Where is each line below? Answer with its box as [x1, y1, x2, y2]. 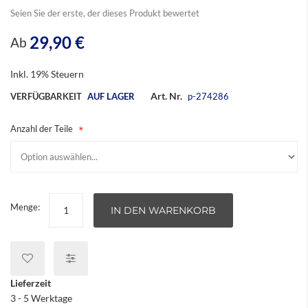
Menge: [10, 201, 40, 212]
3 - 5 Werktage [10, 292, 72, 304]
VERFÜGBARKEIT [10, 91, 82, 102]
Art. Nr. [151, 90, 182, 102]
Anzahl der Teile [10, 123, 73, 134]
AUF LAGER [87, 91, 135, 102]
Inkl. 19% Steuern [10, 68, 84, 80]
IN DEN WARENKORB [111, 204, 216, 217]
